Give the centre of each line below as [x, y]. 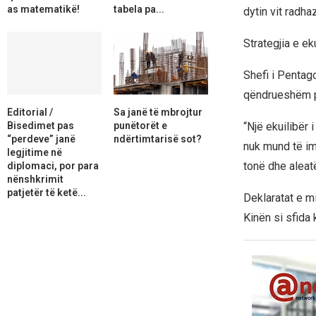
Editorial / [30, 112]
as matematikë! [43, 9]
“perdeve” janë [41, 139]
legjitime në [35, 152]
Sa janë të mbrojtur [158, 112]
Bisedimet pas [41, 125]
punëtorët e [140, 125]
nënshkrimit [35, 179]
